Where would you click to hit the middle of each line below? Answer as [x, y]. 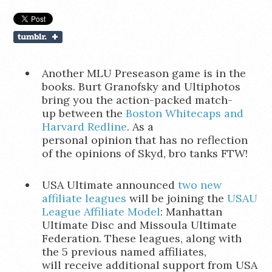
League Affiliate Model [101, 212]
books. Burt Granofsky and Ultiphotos [141, 87]
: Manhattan [191, 212]
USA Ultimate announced [110, 185]
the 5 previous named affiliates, [124, 252]
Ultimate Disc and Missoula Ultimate [139, 225]
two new [199, 185]
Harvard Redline [84, 127]
